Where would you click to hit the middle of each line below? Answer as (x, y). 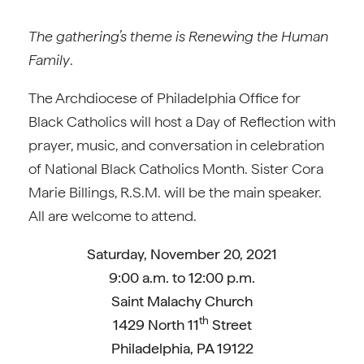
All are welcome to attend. (113, 216)
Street (230, 325)
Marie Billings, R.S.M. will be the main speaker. (175, 192)
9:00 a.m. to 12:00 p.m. (182, 277)
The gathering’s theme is (107, 36)
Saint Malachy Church (182, 301)
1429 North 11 (156, 325)
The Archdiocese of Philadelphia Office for (165, 98)
